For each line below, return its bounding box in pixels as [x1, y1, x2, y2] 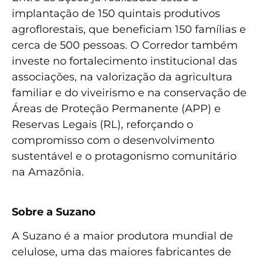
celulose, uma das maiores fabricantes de [12, 245, 231, 259]
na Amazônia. [12, 165, 84, 178]
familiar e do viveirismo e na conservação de [12, 86, 247, 99]
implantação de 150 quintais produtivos [12, 6, 220, 20]
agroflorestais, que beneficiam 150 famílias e [12, 22, 246, 36]
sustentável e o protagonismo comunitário [12, 149, 237, 163]
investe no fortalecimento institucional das [12, 54, 237, 68]
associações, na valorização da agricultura [12, 70, 232, 83]
